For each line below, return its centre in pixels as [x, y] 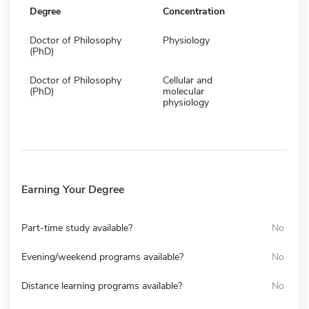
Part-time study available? [77, 228]
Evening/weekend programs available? [102, 257]
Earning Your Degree [73, 189]
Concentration [194, 11]
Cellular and [188, 80]
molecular [183, 91]
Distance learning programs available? [102, 286]
